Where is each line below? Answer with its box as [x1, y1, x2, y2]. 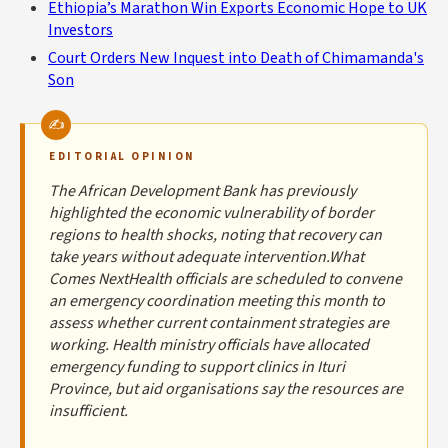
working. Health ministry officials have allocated [49, 333, 369, 356]
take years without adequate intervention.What [49, 245, 364, 268]
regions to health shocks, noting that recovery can [49, 223, 382, 246]
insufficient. [49, 399, 128, 422]
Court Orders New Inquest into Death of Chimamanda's [48, 46, 424, 69]
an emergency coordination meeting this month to [49, 289, 385, 312]
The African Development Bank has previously [49, 179, 356, 202]
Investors [48, 18, 113, 41]
